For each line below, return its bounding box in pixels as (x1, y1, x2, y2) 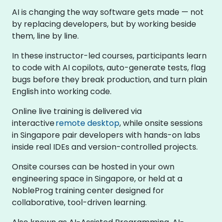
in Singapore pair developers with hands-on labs (12, 129, 200, 141)
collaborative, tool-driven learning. (12, 196, 147, 208)
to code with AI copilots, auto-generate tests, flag (12, 61, 206, 73)
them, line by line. (12, 30, 79, 42)
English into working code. (12, 85, 111, 97)
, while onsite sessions (119, 117, 203, 129)
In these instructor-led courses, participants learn (12, 50, 207, 61)
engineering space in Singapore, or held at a (12, 172, 182, 184)
